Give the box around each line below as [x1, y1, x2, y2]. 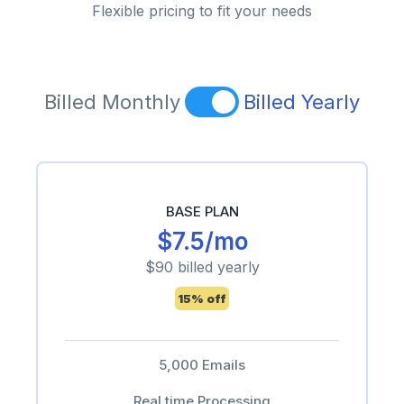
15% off [178, 291, 226, 306]
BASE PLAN [165, 203, 239, 220]
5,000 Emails [159, 356, 245, 373]
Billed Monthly [44, 90, 180, 114]
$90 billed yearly [144, 258, 260, 276]
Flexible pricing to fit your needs [92, 2, 312, 20]
